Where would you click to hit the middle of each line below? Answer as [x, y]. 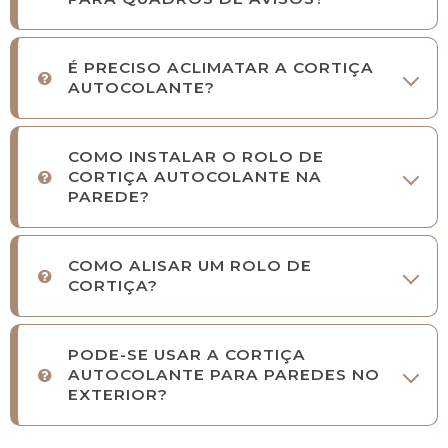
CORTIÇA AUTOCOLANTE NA [195, 177]
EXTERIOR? [118, 395]
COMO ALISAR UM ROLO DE [190, 266]
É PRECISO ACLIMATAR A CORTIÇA [221, 68]
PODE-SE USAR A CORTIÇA [187, 355]
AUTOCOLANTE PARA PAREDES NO [224, 375]
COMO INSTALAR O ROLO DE [196, 157]
